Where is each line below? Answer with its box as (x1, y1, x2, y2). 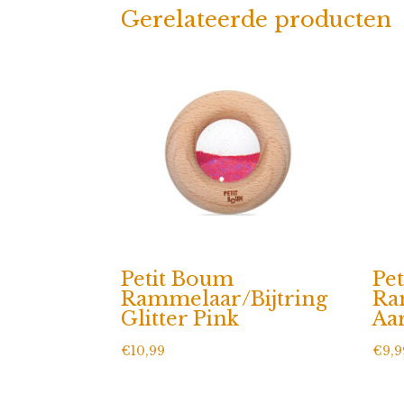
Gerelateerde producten (121, 5, 392, 32)
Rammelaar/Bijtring (121, 286, 328, 311)
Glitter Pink (121, 306, 240, 331)
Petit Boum (121, 266, 234, 291)
